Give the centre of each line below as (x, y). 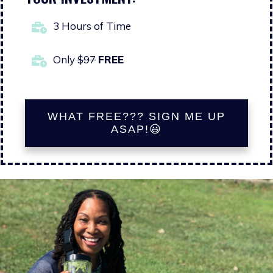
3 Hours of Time (92, 26)
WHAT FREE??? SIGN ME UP (136, 116)
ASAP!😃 (136, 129)
